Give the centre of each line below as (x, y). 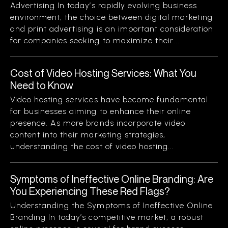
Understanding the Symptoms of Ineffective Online (112, 205)
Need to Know (42, 85)
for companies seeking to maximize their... (95, 40)
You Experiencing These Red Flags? (90, 191)
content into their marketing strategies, (88, 135)
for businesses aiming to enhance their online (101, 111)
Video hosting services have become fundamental (109, 99)
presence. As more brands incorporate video (98, 123)
